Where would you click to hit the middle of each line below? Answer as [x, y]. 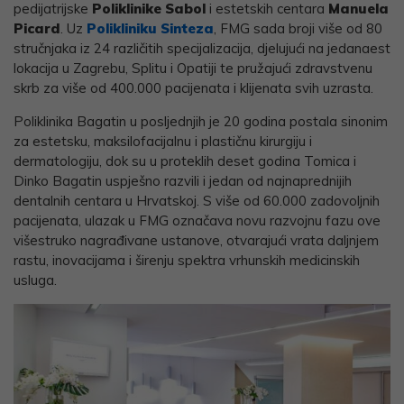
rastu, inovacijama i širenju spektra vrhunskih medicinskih [187, 260]
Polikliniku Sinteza [150, 28]
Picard [37, 28]
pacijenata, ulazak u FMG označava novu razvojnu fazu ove [197, 220]
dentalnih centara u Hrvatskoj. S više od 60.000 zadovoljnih [197, 200]
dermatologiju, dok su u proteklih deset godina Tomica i [185, 161]
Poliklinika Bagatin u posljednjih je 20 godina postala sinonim [201, 121]
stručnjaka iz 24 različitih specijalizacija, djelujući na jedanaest [202, 48]
